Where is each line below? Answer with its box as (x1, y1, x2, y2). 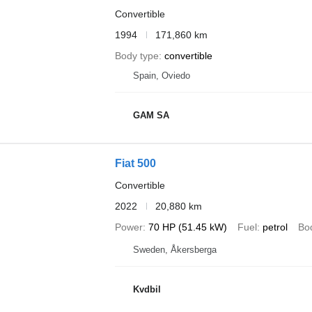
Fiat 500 (114, 157, 156, 169)
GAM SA (132, 110, 169, 120)
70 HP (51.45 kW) (148, 221, 227, 233)
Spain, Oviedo (132, 70, 190, 81)
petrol (262, 221, 288, 233)
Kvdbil (132, 284, 161, 295)
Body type (114, 49, 159, 61)
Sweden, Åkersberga (132, 244, 217, 255)
